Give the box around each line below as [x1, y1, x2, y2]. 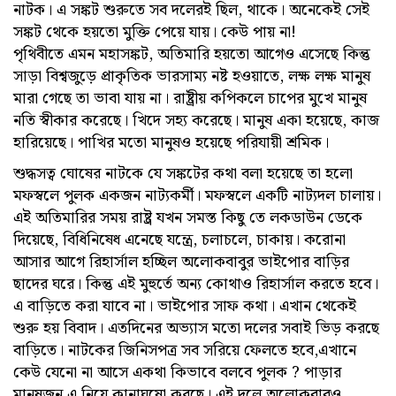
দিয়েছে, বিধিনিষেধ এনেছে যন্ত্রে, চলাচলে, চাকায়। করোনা [13, 226, 346, 253]
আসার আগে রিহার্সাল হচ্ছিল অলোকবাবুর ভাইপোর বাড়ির [13, 248, 349, 275]
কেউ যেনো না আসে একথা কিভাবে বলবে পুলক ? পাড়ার [13, 359, 341, 385]
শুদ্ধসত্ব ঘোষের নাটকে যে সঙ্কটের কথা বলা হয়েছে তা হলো [13, 160, 353, 187]
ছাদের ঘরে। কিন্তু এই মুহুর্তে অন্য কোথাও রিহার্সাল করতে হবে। [13, 270, 378, 297]
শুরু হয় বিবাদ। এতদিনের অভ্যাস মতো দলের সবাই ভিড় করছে [13, 315, 379, 341]
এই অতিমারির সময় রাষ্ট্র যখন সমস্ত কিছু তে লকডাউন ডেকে [13, 204, 362, 231]
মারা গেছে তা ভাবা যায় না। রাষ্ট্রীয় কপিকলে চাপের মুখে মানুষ [13, 85, 367, 111]
